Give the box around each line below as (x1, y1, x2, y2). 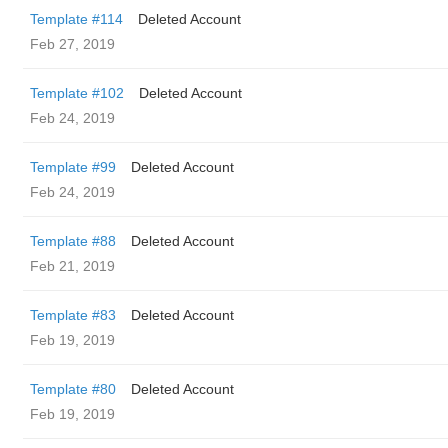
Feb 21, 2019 (30, 258, 115, 274)
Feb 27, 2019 (30, 36, 115, 52)
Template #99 (30, 159, 116, 175)
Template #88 (30, 233, 116, 249)
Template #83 (30, 307, 116, 323)
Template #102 (30, 85, 124, 101)
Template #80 (30, 381, 116, 397)
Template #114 (30, 11, 123, 27)
